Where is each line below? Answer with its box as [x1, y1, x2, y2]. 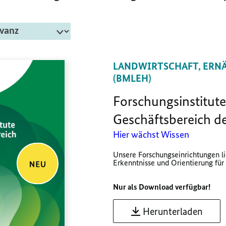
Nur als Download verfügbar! [113, 182, 210, 192]
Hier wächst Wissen [113, 129, 189, 141]
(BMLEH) [113, 72, 151, 85]
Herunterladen [143, 205, 203, 218]
